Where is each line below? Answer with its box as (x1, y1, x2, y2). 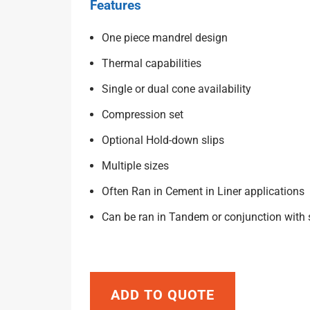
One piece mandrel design (101, 31, 228, 45)
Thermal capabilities (101, 57, 201, 71)
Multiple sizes (101, 159, 169, 173)
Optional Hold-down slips (101, 134, 224, 147)
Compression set (101, 108, 183, 122)
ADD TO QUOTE (110, 286, 215, 303)
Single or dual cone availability (101, 82, 251, 96)
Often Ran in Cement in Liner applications (101, 185, 304, 199)
